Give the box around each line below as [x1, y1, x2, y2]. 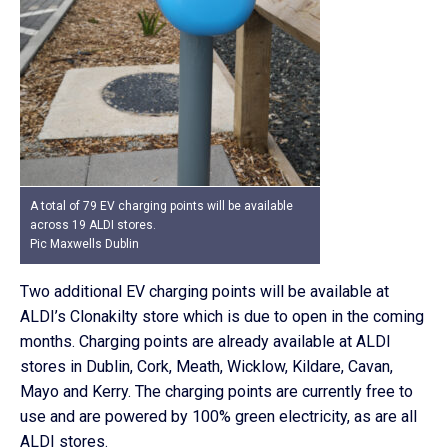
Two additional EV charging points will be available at [20, 282, 389, 301]
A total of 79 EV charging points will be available [30, 199, 293, 213]
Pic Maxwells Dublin [30, 237, 142, 251]
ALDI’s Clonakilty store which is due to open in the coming [20, 307, 424, 326]
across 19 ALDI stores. [30, 218, 156, 232]
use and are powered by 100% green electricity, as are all [20, 407, 417, 426]
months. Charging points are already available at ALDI [20, 332, 391, 351]
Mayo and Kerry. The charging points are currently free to [20, 382, 413, 401]
